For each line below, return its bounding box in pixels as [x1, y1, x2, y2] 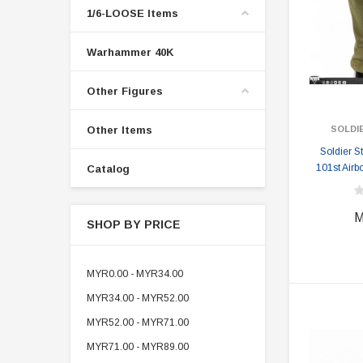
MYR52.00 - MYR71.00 [87, 317, 189, 328]
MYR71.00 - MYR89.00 [87, 341, 189, 352]
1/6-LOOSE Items [87, 7, 178, 19]
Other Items [87, 124, 152, 136]
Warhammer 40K [87, 46, 174, 58]
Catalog [87, 163, 130, 175]
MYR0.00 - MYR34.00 [87, 268, 183, 280]
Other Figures [87, 85, 163, 97]
